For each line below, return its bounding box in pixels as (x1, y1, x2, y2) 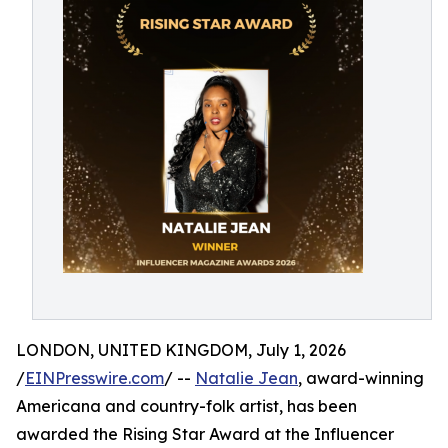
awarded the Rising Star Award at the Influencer (16, 424, 394, 444)
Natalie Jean (195, 368, 298, 388)
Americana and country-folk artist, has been (16, 396, 357, 416)
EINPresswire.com (25, 368, 164, 388)
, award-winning (298, 368, 424, 388)
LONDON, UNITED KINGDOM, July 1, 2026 (16, 340, 346, 360)
